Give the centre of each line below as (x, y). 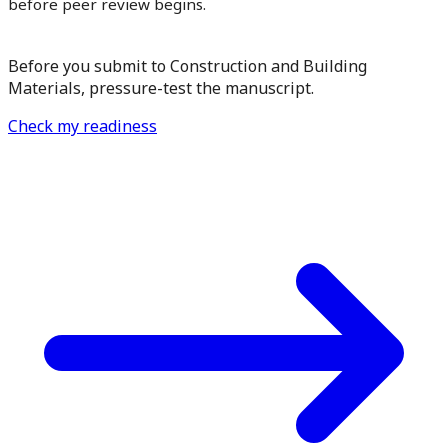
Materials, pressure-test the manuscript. (161, 87)
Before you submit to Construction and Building (187, 65)
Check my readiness (82, 125)
